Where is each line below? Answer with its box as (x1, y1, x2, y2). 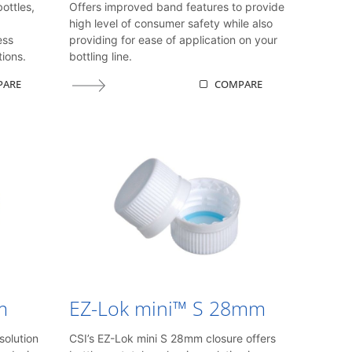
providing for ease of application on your (69, 33, 278, 47)
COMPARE (214, 76, 263, 91)
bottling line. (69, 49, 133, 64)
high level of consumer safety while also (69, 16, 273, 31)
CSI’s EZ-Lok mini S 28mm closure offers (69, 331, 277, 345)
